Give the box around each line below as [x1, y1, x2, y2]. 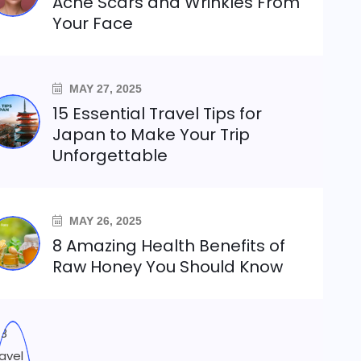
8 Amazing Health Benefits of [52, 234, 286, 257]
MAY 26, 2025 [66, 214, 143, 227]
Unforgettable [52, 144, 168, 167]
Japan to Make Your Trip [52, 123, 251, 146]
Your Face [52, 12, 134, 35]
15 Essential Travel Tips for [52, 102, 263, 125]
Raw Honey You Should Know [52, 255, 284, 278]
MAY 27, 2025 [66, 82, 143, 95]
